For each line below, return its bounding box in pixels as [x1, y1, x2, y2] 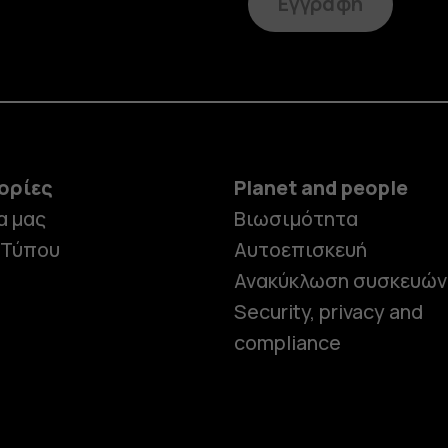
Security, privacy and [233, 298, 423, 326]
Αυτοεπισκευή [233, 236, 367, 264]
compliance [233, 329, 341, 357]
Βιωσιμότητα [233, 205, 358, 233]
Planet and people [233, 174, 408, 202]
